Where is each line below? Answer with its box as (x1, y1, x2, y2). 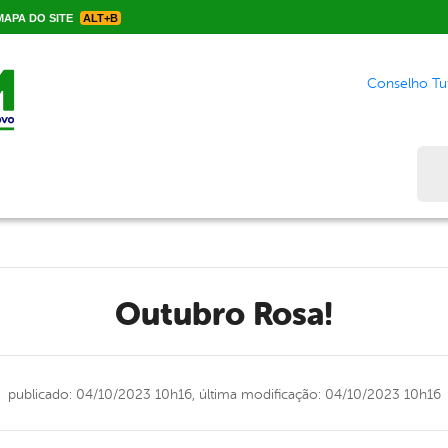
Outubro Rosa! (141, 295, 333, 333)
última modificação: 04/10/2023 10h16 (194, 386, 441, 403)
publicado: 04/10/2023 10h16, (7, 386, 195, 403)
